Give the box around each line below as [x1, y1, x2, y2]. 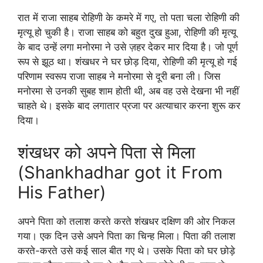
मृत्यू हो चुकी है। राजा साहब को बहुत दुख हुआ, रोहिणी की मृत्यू [18, 26, 236, 38]
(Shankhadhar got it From [18, 162, 222, 183]
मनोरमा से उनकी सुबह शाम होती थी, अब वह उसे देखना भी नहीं [18, 85, 239, 97]
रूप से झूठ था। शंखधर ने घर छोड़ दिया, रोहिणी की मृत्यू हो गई [18, 55, 237, 68]
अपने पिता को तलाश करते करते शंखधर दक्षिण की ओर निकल [18, 215, 235, 227]
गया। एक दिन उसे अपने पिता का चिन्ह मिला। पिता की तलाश [18, 230, 235, 242]
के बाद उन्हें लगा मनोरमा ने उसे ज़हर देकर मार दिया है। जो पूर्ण [18, 41, 238, 53]
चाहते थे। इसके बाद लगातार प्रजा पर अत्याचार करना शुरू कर [18, 99, 240, 112]
